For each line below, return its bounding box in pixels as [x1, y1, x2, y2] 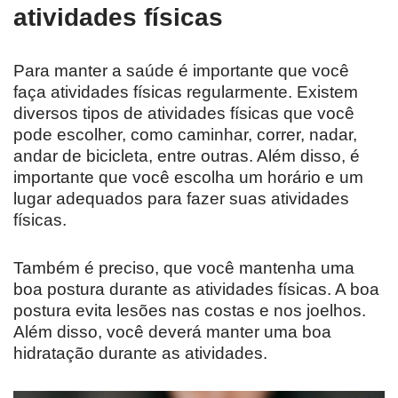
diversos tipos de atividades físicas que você [13, 104, 354, 123]
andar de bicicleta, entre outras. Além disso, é [13, 147, 360, 166]
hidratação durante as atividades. [13, 344, 267, 363]
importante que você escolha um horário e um [13, 168, 363, 187]
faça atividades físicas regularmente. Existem [13, 83, 358, 102]
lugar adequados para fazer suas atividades [13, 189, 349, 209]
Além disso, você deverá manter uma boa [13, 322, 331, 342]
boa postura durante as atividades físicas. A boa [13, 280, 379, 299]
